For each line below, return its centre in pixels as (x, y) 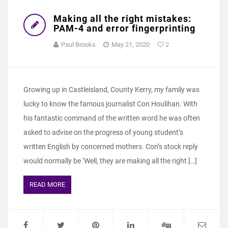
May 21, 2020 (131, 44)
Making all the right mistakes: (122, 18)
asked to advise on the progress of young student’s (103, 132)
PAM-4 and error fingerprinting (124, 28)
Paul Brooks (78, 44)
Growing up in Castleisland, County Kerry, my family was (111, 89)
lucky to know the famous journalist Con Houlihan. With (110, 104)
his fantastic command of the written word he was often (112, 118)
